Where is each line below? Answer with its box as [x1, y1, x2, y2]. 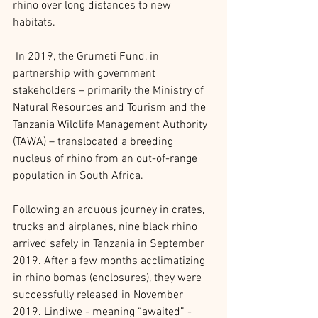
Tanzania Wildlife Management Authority [13, 117, 210, 132]
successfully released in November [13, 287, 186, 302]
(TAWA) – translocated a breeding [13, 134, 176, 149]
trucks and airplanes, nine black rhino [13, 219, 200, 234]
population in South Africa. [13, 168, 143, 183]
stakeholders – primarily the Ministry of [13, 83, 207, 98]
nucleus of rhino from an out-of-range [13, 151, 200, 166]
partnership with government [13, 66, 158, 81]
